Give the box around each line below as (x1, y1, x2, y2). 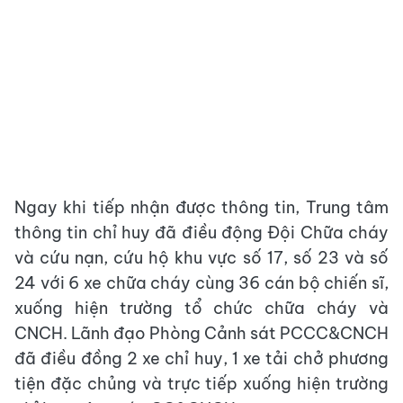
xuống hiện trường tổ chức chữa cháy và (14, 298, 389, 318)
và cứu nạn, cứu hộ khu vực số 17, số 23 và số (14, 247, 389, 268)
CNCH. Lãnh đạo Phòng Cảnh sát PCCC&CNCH (14, 323, 389, 344)
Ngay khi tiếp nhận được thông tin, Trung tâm (14, 197, 389, 218)
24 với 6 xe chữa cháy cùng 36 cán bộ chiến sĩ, (14, 273, 389, 293)
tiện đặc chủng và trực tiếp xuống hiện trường (14, 373, 389, 394)
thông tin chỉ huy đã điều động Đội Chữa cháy (14, 222, 389, 243)
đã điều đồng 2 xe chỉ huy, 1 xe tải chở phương (14, 348, 389, 369)
